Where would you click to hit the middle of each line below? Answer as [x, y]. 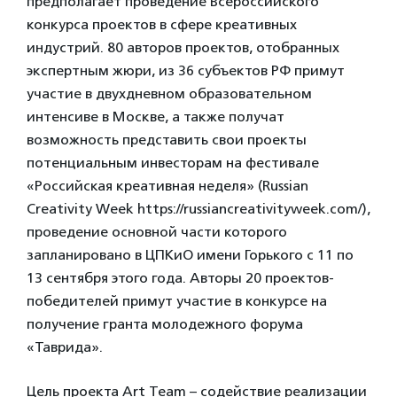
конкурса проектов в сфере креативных [162, 24]
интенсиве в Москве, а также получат [156, 117]
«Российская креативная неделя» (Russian [167, 186]
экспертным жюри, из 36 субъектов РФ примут [186, 70]
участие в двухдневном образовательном [169, 93]
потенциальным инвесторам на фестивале [173, 163]
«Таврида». [65, 347]
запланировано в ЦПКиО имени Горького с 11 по [190, 255]
